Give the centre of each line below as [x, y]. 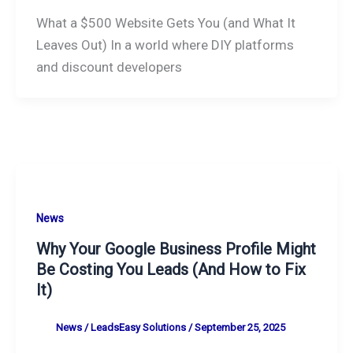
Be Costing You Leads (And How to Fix [171, 270]
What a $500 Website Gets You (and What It [165, 22]
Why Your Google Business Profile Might [176, 249]
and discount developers [109, 67]
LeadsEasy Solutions [139, 328]
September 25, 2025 [240, 328]
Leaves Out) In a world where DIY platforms [165, 45]
